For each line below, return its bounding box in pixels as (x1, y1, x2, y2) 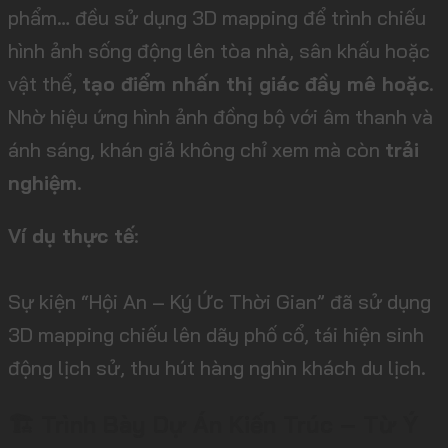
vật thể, (8, 71, 82, 97)
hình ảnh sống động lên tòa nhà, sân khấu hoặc (8, 38, 430, 64)
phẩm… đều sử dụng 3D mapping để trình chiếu (8, 5, 426, 31)
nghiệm (8, 170, 77, 196)
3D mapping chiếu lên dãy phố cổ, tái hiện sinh (8, 322, 424, 348)
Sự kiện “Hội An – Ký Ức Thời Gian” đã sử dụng (8, 289, 431, 315)
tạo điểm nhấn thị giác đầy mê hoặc (82, 71, 429, 97)
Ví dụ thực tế (8, 223, 134, 249)
